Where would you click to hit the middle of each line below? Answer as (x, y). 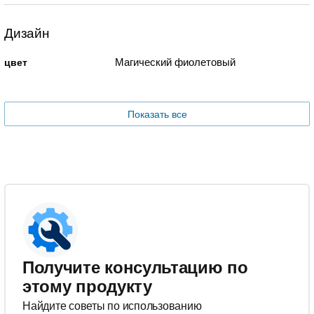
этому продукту (87, 287)
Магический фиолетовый (175, 62)
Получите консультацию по (135, 268)
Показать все (157, 115)
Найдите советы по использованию (112, 306)
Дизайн (27, 34)
